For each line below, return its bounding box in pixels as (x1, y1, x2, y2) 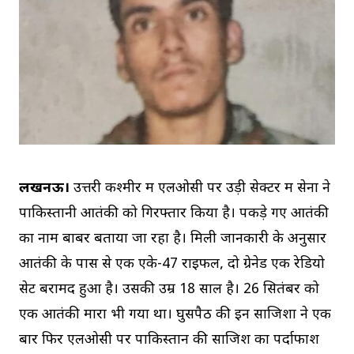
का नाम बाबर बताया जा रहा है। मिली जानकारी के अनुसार (19, 230, 326, 249)
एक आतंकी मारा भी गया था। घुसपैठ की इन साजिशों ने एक (19, 306, 331, 325)
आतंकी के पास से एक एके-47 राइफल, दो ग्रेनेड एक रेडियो (19, 255, 325, 274)
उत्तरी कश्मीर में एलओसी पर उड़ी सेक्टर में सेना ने (70, 179, 330, 198)
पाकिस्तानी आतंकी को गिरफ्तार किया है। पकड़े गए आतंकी (19, 205, 329, 224)
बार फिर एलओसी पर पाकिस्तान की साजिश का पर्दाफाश (19, 331, 319, 350)
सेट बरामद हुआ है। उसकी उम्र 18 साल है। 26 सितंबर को (19, 281, 319, 299)
